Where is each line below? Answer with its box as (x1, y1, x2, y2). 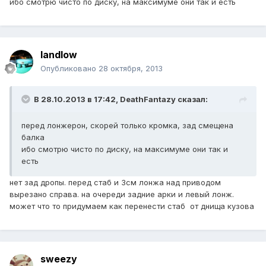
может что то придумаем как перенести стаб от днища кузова (9, 201, 254, 211)
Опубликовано (40, 64, 99, 74)
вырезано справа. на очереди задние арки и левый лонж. (9, 189, 234, 199)
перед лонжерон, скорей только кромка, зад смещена (21, 121, 233, 131)
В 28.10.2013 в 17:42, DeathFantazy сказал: (34, 94, 208, 104)
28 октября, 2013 (99, 64, 163, 74)
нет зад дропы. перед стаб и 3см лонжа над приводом (9, 178, 221, 188)
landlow (40, 49, 77, 61)
